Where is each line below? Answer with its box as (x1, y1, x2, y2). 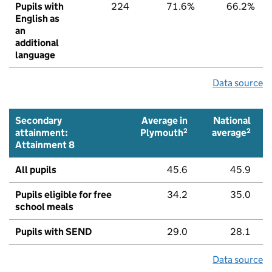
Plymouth (140, 127, 183, 139)
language (15, 49, 55, 61)
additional (15, 36, 59, 49)
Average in (141, 114, 188, 126)
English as (15, 12, 59, 24)
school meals (15, 200, 73, 212)
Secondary (15, 114, 62, 126)
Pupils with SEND (15, 225, 92, 237)
